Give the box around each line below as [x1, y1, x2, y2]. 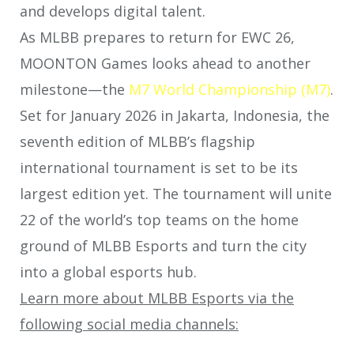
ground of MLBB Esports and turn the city [20, 236, 307, 256]
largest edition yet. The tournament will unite [20, 184, 332, 204]
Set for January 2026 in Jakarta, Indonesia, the [20, 106, 330, 126]
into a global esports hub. [20, 262, 197, 282]
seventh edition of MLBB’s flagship [20, 132, 255, 152]
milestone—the [20, 80, 129, 100]
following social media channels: [20, 314, 239, 334]
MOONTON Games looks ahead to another [20, 54, 311, 73]
